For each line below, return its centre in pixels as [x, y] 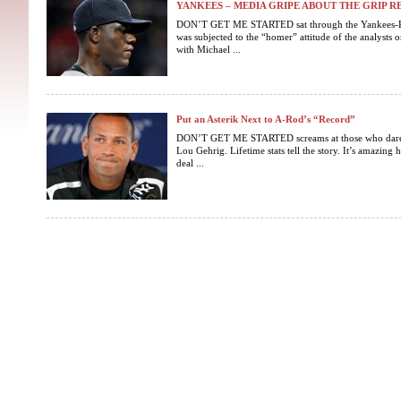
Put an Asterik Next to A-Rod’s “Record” [266, 119]
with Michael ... [209, 49]
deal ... [190, 163]
